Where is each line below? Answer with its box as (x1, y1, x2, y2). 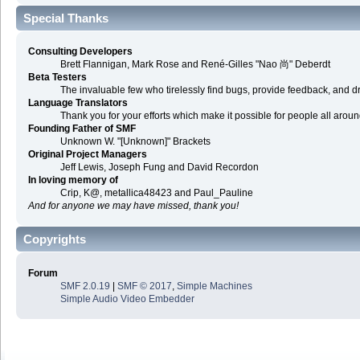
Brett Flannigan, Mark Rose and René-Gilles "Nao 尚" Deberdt (59, 59, 330, 71)
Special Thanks (23, 10, 108, 25)
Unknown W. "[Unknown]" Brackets (59, 136, 211, 148)
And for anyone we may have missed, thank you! (27, 200, 239, 212)
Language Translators (27, 97, 128, 109)
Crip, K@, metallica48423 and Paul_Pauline (59, 187, 253, 199)
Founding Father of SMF (27, 123, 136, 135)
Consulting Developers (27, 46, 133, 58)
